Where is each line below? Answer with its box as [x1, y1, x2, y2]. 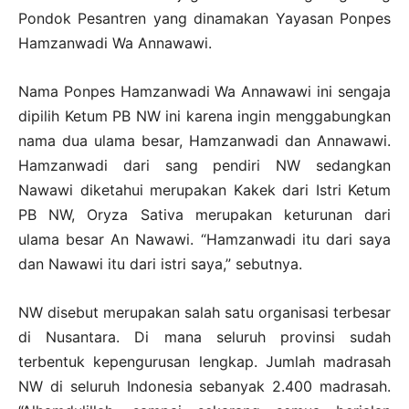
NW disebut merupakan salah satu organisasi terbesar [18, 303, 391, 322]
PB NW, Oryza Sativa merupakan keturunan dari [18, 205, 391, 225]
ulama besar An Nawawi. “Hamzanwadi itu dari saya [18, 230, 391, 249]
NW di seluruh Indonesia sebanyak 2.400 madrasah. [18, 377, 391, 396]
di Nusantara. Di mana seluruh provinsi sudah [18, 328, 391, 347]
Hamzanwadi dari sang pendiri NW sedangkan [18, 156, 391, 175]
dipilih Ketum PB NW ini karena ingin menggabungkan [18, 107, 391, 126]
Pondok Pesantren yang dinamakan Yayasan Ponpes [18, 9, 391, 28]
